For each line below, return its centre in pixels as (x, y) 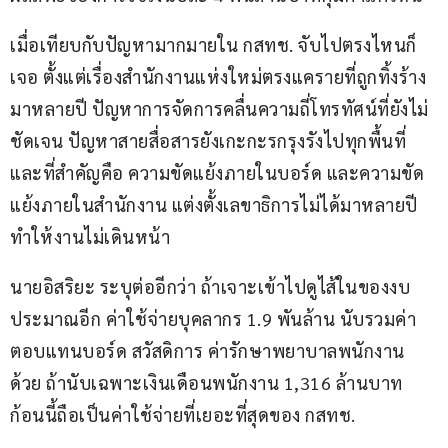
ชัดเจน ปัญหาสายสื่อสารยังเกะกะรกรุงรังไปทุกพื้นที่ (210, 141)
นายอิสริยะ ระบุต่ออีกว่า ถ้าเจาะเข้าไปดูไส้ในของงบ (210, 287)
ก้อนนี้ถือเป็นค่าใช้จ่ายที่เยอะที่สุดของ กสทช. (183, 415)
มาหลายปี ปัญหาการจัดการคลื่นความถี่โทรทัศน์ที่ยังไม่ (219, 109)
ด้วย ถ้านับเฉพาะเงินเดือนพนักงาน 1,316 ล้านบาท (208, 383)
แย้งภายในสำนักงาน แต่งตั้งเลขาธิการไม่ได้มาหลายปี (216, 205)
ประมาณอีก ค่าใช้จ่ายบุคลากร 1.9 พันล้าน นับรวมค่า (213, 319)
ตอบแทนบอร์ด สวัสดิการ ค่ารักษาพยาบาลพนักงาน (207, 351)
